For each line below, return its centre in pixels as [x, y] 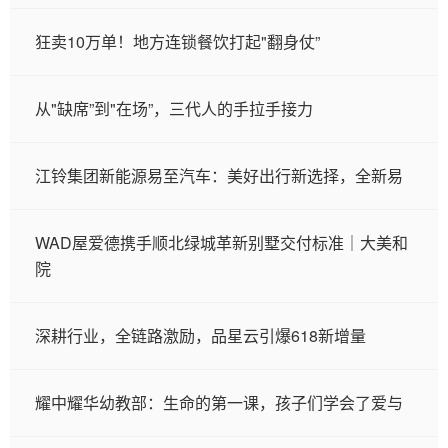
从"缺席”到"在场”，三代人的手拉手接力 [174, 108]
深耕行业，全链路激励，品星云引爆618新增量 [200, 335]
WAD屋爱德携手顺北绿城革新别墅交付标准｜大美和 [221, 242]
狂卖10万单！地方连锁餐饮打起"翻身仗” [177, 41]
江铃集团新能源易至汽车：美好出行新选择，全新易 [219, 175]
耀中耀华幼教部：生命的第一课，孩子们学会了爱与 [219, 402]
